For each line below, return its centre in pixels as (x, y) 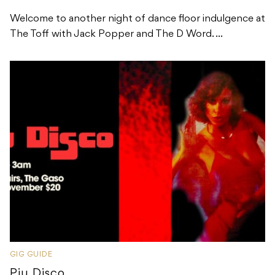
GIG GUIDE (31, 254)
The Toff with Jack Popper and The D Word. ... (116, 35)
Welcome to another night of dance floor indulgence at (137, 19)
